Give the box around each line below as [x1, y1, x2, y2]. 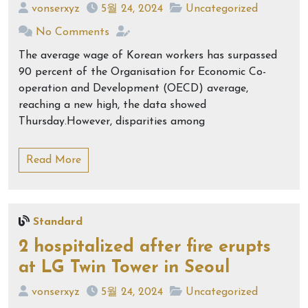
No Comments [36, 27, 109, 38]
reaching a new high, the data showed [19, 100, 206, 111]
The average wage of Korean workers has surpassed [19, 50, 277, 61]
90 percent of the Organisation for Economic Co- [19, 67, 266, 78]
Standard [33, 217, 82, 228]
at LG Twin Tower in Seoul [19, 259, 230, 276]
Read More [26, 155, 81, 166]
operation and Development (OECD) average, [19, 83, 248, 94]
